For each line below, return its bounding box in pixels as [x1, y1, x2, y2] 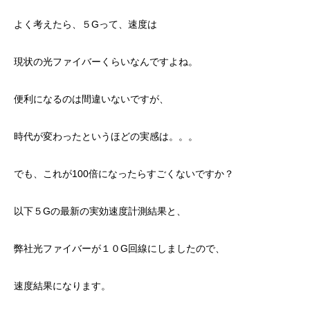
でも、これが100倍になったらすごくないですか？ [14, 167, 234, 179]
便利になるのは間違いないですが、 [14, 93, 169, 104]
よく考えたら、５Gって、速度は [14, 18, 157, 30]
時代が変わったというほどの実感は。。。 [14, 130, 198, 142]
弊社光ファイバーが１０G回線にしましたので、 [14, 242, 225, 254]
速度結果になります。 [14, 280, 111, 291]
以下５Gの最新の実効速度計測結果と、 [14, 205, 186, 217]
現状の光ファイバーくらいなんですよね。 [14, 55, 198, 67]
